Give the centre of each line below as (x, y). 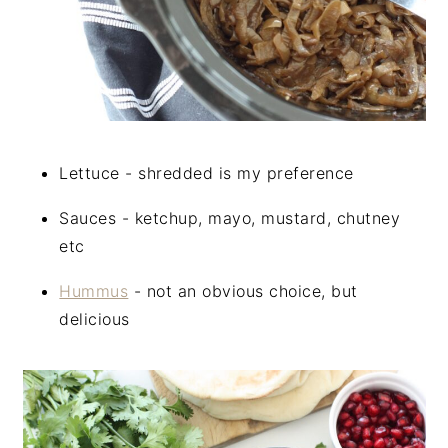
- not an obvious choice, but (243, 290)
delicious (94, 318)
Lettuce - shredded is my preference (206, 172)
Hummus (94, 290)
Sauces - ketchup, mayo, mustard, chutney (230, 217)
